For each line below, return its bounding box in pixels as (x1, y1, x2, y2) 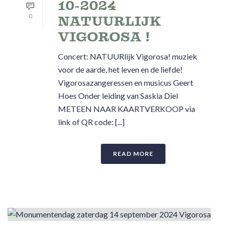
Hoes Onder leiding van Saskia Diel (58, 90, 178, 100)
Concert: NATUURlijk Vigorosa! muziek (58, 51, 197, 61)
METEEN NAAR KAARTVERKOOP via (58, 103, 195, 114)
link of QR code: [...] (58, 117, 125, 127)
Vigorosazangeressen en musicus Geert (58, 77, 193, 87)
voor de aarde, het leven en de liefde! (58, 64, 183, 74)
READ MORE (113, 149, 153, 157)
